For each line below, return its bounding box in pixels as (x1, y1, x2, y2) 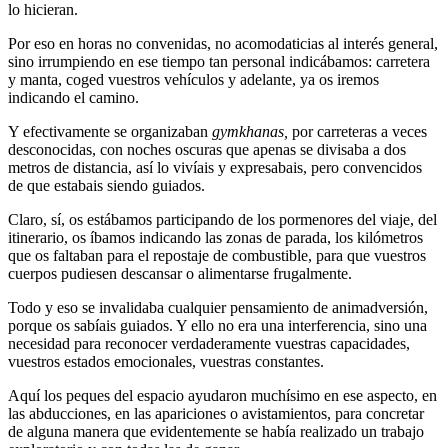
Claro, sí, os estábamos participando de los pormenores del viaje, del (8, 210, 437, 228)
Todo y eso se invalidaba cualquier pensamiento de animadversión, (8, 298, 428, 316)
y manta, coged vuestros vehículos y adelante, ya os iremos (8, 70, 379, 88)
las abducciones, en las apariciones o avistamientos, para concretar (8, 404, 424, 422)
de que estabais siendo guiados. (8, 176, 205, 194)
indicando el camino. (8, 88, 139, 106)
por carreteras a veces (288, 122, 427, 140)
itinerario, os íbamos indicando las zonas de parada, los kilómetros (8, 228, 423, 246)
